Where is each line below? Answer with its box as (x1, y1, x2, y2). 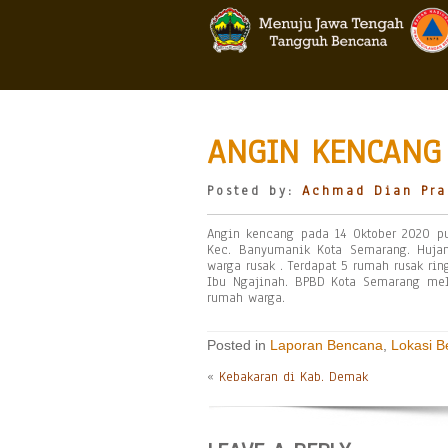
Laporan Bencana (270, 337, 383, 353)
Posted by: (207, 182, 302, 200)
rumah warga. (207, 289, 285, 307)
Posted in (207, 337, 270, 353)
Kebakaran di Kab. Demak (219, 368, 368, 386)
